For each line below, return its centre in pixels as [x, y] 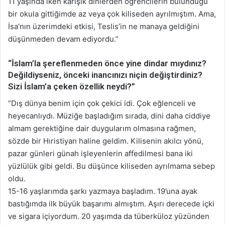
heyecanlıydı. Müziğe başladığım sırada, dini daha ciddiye [109, 116]
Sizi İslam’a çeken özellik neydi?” [72, 87]
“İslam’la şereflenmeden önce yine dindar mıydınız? [107, 64]
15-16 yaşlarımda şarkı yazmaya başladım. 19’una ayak [103, 191]
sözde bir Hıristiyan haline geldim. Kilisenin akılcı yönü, [106, 141]
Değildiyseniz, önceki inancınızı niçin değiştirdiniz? [105, 75]
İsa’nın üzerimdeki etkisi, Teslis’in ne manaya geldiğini [104, 27]
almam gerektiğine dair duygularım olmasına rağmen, [102, 128]
